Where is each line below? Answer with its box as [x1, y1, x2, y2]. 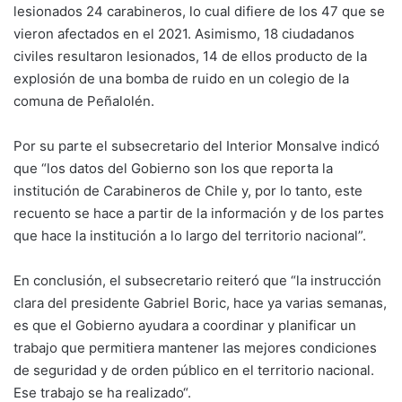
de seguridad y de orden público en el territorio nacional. [13, 362, 374, 380]
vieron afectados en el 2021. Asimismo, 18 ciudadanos [13, 25, 354, 43]
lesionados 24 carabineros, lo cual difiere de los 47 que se [13, 3, 385, 21]
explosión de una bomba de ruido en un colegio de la [13, 70, 349, 88]
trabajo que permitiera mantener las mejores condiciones [13, 339, 377, 357]
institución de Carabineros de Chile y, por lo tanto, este [13, 182, 363, 200]
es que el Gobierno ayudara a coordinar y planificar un [13, 317, 356, 335]
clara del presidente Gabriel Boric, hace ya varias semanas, [13, 294, 387, 312]
